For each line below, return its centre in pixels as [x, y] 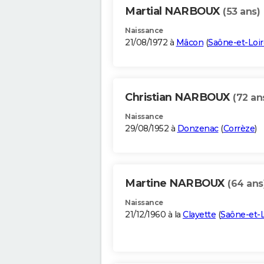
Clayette [199, 215]
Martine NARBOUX [176, 184]
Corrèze [239, 129]
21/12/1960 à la [154, 215]
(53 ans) [241, 12]
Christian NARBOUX [179, 98]
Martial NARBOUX [174, 11]
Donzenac [198, 129]
